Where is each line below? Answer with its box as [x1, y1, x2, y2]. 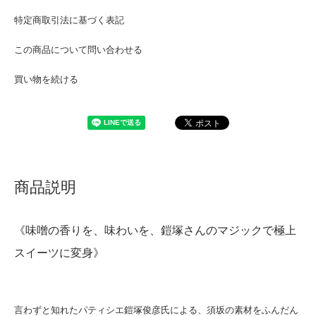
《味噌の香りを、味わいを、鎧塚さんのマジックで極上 [14, 224, 296, 237]
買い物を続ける [14, 74, 78, 85]
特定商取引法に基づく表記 [14, 15, 124, 26]
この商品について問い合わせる [14, 44, 142, 56]
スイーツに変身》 [14, 247, 104, 260]
